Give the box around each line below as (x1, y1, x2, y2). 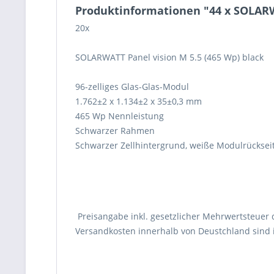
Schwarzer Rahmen (75, 125, 155, 136)
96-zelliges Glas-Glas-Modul (75, 81, 189, 92)
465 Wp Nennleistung (75, 110, 164, 122)
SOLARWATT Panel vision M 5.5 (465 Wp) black (75, 51, 264, 63)
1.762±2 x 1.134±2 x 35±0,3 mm (75, 95, 202, 107)
